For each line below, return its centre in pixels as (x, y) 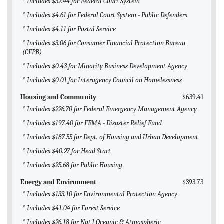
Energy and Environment (58, 182)
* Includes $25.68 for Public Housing (72, 165)
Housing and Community (58, 97)
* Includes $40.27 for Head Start (67, 151)
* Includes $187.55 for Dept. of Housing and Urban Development (110, 137)
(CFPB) (32, 52)
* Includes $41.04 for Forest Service (71, 208)
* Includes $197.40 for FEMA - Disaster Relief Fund (92, 123)
